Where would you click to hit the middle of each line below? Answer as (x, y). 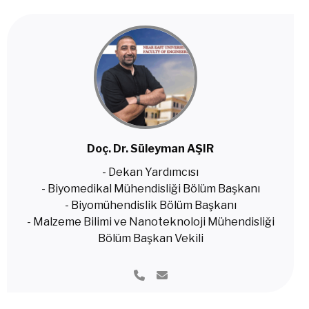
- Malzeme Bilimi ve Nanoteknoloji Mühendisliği (150, 222)
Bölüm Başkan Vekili (150, 238)
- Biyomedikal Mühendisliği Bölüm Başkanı (150, 189)
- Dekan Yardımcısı (150, 172)
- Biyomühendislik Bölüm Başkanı (150, 205)
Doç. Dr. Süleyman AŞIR (150, 149)
